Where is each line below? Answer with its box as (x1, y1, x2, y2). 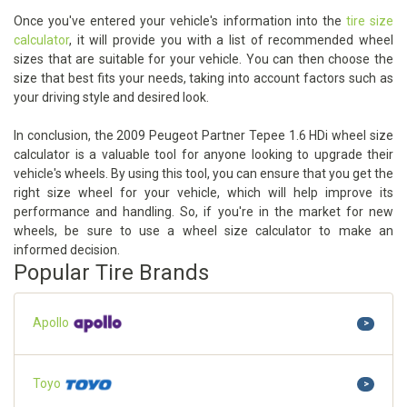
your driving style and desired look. (14, 90, 209, 105)
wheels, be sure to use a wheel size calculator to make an (14, 223, 393, 239)
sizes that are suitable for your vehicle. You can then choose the (14, 52, 393, 67)
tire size (345, 14, 394, 29)
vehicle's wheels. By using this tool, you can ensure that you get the (14, 166, 393, 182)
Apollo (33, 315, 72, 331)
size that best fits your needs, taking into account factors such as (14, 71, 393, 86)
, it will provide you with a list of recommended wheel (69, 33, 393, 48)
